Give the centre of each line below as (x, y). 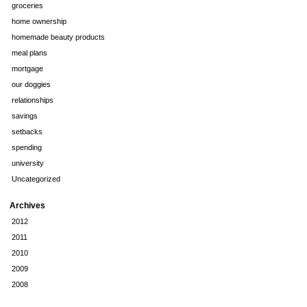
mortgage (27, 68)
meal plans (29, 52)
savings (25, 115)
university (28, 163)
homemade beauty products (58, 37)
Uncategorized (36, 179)
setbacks (27, 131)
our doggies (31, 84)
